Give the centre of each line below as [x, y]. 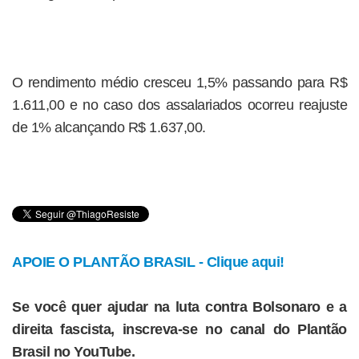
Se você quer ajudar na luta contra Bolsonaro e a [179, 307]
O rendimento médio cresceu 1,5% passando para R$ [179, 83]
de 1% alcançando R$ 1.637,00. [109, 127]
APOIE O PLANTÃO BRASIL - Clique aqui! [148, 262]
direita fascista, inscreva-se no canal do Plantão [179, 329]
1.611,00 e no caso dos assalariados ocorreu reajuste [179, 105]
